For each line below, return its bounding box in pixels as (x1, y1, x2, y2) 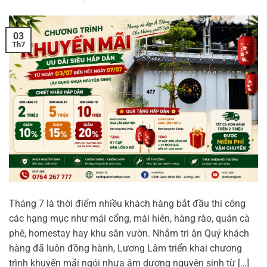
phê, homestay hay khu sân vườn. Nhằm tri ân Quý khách (9, 227, 249, 239)
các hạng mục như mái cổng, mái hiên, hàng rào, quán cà (9, 212, 250, 224)
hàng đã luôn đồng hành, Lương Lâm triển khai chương (9, 242, 242, 254)
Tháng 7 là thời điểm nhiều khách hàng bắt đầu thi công (9, 197, 246, 209)
